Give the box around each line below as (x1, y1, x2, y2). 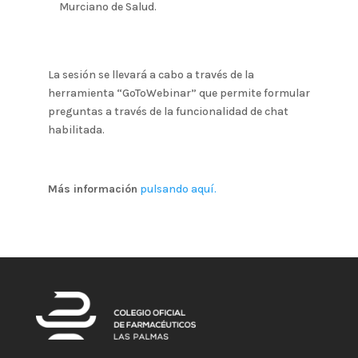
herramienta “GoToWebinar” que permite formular (47, 86, 310, 100)
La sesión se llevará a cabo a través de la (47, 67, 254, 82)
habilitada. (47, 122, 105, 137)
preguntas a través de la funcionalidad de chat (47, 104, 288, 118)
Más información (47, 181, 137, 196)
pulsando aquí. (139, 181, 217, 196)
